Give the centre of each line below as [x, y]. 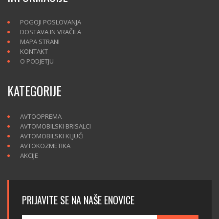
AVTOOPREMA [41, 117]
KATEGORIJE [34, 91]
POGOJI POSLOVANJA [51, 22]
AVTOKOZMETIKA [45, 146]
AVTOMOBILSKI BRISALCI [55, 126]
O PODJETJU [37, 61]
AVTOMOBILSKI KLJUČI [52, 136]
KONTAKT [34, 52]
